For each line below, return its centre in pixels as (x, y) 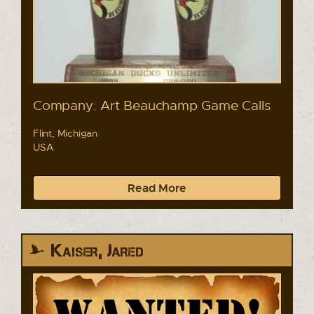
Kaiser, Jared (97, 250)
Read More (157, 187)
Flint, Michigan (65, 132)
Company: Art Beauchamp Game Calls (152, 104)
